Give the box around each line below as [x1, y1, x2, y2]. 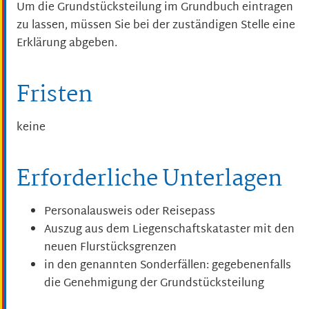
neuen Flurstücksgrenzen [44, 237, 177, 258]
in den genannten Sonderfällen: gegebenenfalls [44, 255, 291, 276]
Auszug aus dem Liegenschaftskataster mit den [44, 219, 295, 240]
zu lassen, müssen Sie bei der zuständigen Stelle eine [17, 16, 295, 37]
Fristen [17, 77, 92, 114]
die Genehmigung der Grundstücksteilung [44, 273, 264, 294]
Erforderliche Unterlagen [17, 161, 282, 199]
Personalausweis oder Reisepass [44, 201, 215, 222]
